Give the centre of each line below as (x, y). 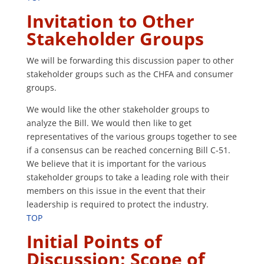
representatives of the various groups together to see (131, 137)
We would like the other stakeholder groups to (118, 110)
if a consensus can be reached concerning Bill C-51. (128, 150)
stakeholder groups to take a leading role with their (128, 177)
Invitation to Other (110, 21)
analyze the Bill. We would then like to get (109, 123)
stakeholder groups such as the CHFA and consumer (130, 74)
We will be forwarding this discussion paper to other (130, 61)
